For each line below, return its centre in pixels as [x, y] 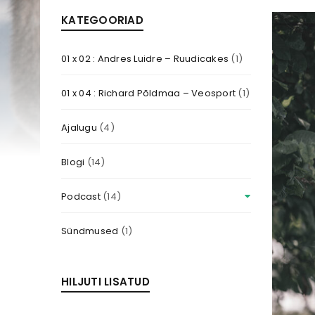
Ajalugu [79, 128]
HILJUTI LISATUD [105, 282]
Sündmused [90, 231]
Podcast [81, 197]
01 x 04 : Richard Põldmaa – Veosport [148, 93]
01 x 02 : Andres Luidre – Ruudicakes [145, 59]
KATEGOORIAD [102, 20]
